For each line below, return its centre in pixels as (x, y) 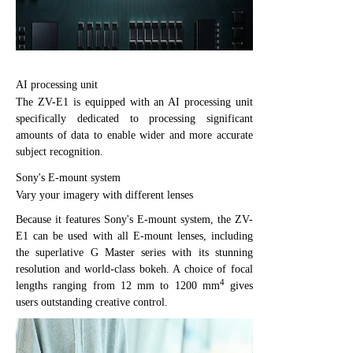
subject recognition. (59, 151)
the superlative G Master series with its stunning (134, 252)
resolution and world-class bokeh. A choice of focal (134, 269)
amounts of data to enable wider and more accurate (134, 135)
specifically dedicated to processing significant (134, 118)
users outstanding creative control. (92, 302)
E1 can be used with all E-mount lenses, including (134, 236)
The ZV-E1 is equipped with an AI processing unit (134, 102)
